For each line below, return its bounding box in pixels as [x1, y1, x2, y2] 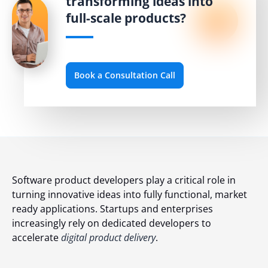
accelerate [12, 230, 61, 244]
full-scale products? [66, 10, 186, 26]
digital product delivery [61, 230, 156, 244]
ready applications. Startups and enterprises [12, 202, 213, 215]
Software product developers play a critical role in [12, 173, 236, 187]
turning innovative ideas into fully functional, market [12, 187, 247, 201]
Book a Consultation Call [74, 69, 175, 81]
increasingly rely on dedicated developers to [12, 216, 211, 230]
